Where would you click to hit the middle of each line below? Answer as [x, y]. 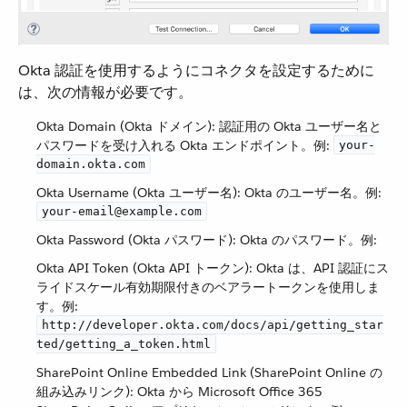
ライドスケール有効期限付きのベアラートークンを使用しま [208, 287]
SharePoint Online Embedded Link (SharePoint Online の [209, 372]
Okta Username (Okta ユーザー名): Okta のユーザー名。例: [209, 192]
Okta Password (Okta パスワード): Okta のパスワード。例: [207, 239]
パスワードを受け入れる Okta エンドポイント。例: [185, 145]
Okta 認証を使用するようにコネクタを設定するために [196, 70]
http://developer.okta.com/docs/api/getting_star [213, 324]
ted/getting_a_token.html [124, 343]
